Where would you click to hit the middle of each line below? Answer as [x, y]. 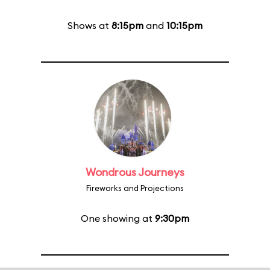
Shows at [89, 25]
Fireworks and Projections [135, 188]
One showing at [118, 218]
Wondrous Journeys [135, 172]
